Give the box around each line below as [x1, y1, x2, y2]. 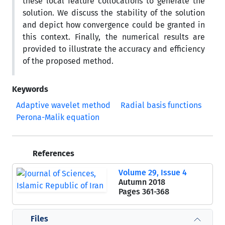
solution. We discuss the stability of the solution [23, 8, 205, 18]
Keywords [12, 84, 48, 94]
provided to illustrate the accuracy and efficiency [23, 44, 205, 54]
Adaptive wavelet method [16, 100, 110, 110]
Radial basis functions [121, 100, 201, 110]
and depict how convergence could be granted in [23, 20, 205, 30]
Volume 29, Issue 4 [119, 168, 187, 177]
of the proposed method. [23, 56, 114, 66]
